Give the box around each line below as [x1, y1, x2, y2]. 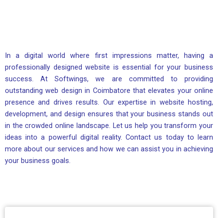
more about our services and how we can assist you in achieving [5, 144, 213, 153]
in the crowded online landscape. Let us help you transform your [5, 121, 213, 130]
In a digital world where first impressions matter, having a [5, 51, 213, 60]
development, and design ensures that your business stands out [5, 109, 213, 118]
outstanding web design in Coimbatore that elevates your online [5, 86, 213, 95]
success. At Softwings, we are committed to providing [5, 74, 213, 83]
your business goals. [5, 156, 71, 165]
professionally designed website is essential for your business [5, 62, 213, 72]
